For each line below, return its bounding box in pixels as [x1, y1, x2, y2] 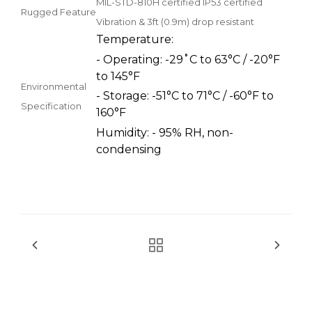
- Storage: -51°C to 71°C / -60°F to [96, 89, 274, 103]
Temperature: [96, 32, 173, 46]
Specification [21, 100, 81, 111]
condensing [96, 143, 162, 157]
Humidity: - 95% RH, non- [96, 126, 233, 140]
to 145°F [96, 69, 140, 83]
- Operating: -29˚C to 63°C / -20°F [96, 52, 280, 66]
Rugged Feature [21, 6, 96, 17]
